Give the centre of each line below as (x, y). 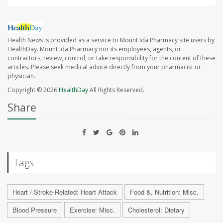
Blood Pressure (35, 210)
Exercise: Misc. (92, 210)
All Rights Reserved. (116, 90)
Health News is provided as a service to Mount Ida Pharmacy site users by (111, 40)
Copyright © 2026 (33, 90)
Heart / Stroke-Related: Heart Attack (65, 192)
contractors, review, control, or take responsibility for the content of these (111, 58)
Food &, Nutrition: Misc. (164, 192)
